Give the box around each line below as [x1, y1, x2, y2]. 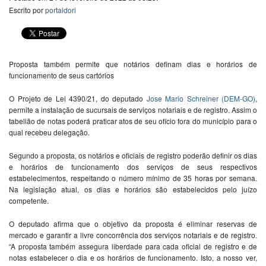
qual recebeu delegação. [9, 126, 90, 137]
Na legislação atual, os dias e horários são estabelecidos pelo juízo [9, 183, 257, 194]
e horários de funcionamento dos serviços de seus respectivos [9, 161, 257, 172]
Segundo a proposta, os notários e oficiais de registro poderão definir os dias [9, 150, 257, 160]
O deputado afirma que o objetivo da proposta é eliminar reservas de [9, 218, 257, 229]
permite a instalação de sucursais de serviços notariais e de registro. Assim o [9, 104, 257, 115]
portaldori [45, 5, 76, 15]
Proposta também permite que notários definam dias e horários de [9, 58, 257, 69]
